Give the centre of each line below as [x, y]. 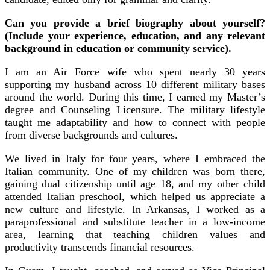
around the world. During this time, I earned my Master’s [135, 97]
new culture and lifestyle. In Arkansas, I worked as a [135, 209]
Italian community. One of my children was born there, [135, 171]
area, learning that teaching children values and [135, 234]
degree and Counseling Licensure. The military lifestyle [135, 109]
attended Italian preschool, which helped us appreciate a [135, 196]
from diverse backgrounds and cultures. [91, 135]
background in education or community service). [118, 48]
